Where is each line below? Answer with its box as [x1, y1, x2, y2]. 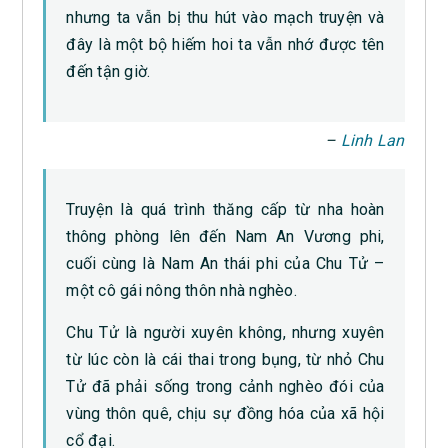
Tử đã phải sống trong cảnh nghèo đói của [66, 377, 385, 397]
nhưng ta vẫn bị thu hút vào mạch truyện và [66, 8, 385, 28]
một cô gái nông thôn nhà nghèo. [66, 281, 297, 301]
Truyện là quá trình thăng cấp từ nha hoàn [66, 200, 385, 220]
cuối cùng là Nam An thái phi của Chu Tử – [66, 254, 385, 274]
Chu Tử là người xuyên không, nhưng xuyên [66, 323, 385, 343]
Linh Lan [340, 131, 405, 151]
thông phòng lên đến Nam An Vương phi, [66, 227, 385, 247]
